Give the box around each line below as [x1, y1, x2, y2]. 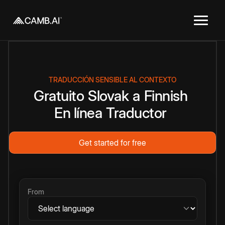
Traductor [106, 104, 167, 122]
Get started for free [79, 138, 146, 148]
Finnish [144, 87, 187, 104]
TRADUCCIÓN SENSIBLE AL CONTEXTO [49, 75, 176, 84]
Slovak [88, 87, 129, 104]
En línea [54, 104, 102, 122]
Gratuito [34, 87, 84, 104]
